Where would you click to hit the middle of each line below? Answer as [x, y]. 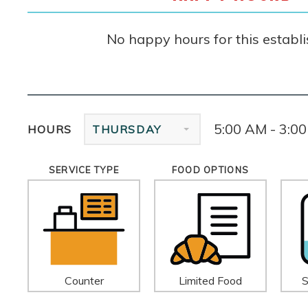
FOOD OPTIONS [210, 169]
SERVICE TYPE [84, 169]
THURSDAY [127, 129]
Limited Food [210, 280]
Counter [84, 280]
